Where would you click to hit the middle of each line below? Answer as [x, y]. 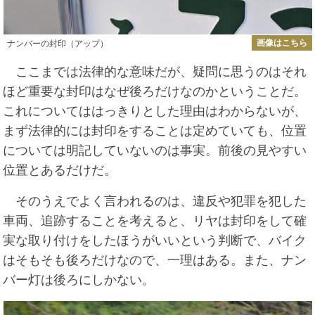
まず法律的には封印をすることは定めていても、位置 [155, 130]
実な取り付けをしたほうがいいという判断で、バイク [155, 240]
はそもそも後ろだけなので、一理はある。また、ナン [155, 260]
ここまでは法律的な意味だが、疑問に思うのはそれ [155, 71]
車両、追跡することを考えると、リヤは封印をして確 [155, 220]
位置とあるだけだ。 [60, 170]
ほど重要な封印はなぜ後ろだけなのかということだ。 [155, 91]
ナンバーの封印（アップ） [57, 44]
